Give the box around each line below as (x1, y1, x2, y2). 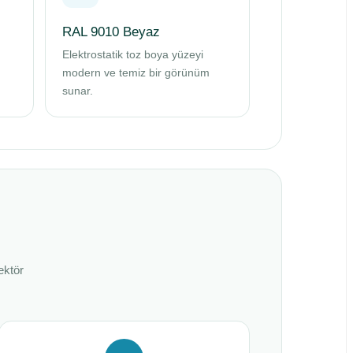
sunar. (62, 84, 93, 97)
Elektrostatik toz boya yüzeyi (62, 48, 203, 61)
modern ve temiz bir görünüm (62, 66, 210, 79)
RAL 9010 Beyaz (62, 24, 160, 39)
